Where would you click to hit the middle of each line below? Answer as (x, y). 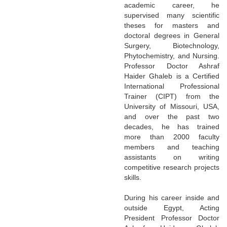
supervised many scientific (172, 15)
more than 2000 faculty (172, 137)
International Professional (172, 86)
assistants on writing (172, 157)
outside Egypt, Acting (172, 207)
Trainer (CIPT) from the (172, 96)
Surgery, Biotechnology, (172, 45)
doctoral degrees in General (172, 35)
